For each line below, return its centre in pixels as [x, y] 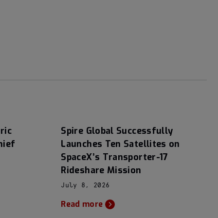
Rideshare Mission [101, 170]
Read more [82, 204]
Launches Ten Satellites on [120, 144]
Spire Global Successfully [117, 131]
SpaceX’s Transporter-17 [115, 157]
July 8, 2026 [85, 185]
